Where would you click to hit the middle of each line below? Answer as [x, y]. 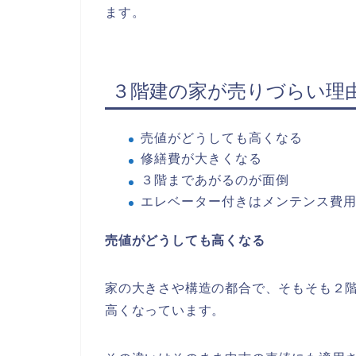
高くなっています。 [165, 310]
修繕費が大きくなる [201, 159]
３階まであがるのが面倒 [215, 180]
